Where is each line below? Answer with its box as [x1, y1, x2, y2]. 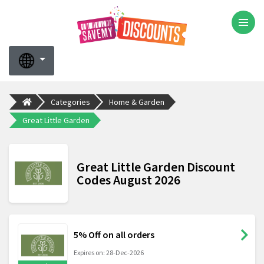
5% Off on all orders [74, 229, 154, 241]
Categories [51, 96, 90, 107]
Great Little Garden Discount [77, 159, 235, 176]
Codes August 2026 [77, 171, 180, 189]
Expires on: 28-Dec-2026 [74, 248, 144, 258]
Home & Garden [109, 96, 164, 107]
